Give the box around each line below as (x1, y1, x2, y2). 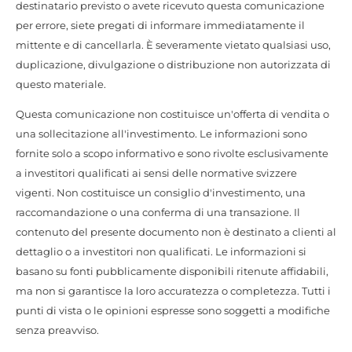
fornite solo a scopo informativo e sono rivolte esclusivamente (16, 146, 328, 159)
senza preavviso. (16, 323, 99, 336)
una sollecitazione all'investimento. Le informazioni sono (16, 126, 307, 140)
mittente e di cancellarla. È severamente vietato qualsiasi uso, (16, 38, 331, 51)
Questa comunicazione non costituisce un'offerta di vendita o (16, 107, 329, 120)
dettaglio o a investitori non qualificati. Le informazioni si (16, 244, 306, 258)
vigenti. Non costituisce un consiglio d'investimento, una (16, 185, 306, 199)
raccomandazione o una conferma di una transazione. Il (16, 205, 300, 218)
